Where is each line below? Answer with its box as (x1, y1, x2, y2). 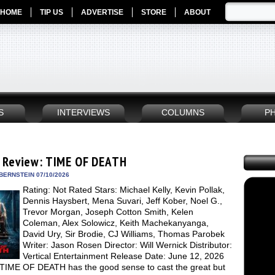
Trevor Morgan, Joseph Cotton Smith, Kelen (23, 207, 193, 217)
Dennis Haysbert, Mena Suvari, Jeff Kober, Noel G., (23, 196, 222, 206)
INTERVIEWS (57, 108, 110, 117)
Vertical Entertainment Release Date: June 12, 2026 (23, 251, 224, 261)
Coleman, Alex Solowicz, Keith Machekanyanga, (23, 218, 209, 228)
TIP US (40, 8, 63, 17)
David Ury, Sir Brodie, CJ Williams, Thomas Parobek (23, 229, 225, 239)
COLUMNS (161, 108, 204, 117)
